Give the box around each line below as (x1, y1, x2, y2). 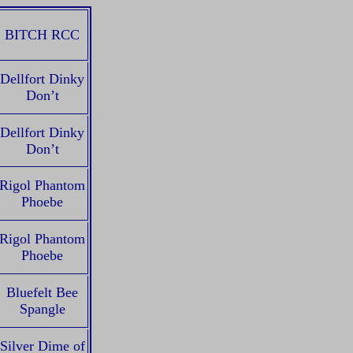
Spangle (19, 301, 65, 317)
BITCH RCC (5, 27, 80, 43)
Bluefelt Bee (6, 284, 78, 300)
